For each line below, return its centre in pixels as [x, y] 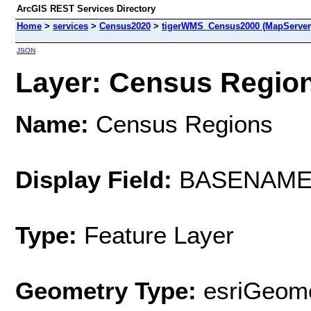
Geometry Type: [106, 290]
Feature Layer [159, 235]
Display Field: [94, 179]
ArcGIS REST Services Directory [86, 9]
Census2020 [125, 26]
